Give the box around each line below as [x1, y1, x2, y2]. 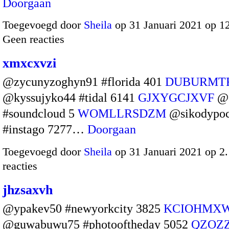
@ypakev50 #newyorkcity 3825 [3, 201, 164, 215]
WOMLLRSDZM [78, 107, 166, 121]
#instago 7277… [3, 123, 87, 136]
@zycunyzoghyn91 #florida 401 [3, 75, 165, 89]
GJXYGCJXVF [138, 91, 214, 105]
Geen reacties [3, 33, 64, 46]
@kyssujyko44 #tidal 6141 [3, 91, 138, 105]
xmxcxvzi [3, 56, 56, 71]
